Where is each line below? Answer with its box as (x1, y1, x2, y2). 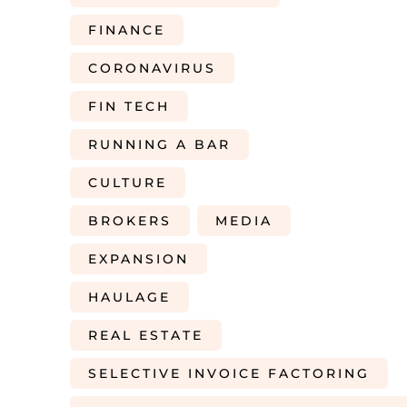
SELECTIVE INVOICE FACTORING (88, 365, 370, 382)
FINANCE (88, 22, 165, 38)
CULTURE (88, 174, 167, 191)
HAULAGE (88, 289, 171, 305)
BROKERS (88, 213, 172, 229)
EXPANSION (88, 251, 189, 267)
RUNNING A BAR (88, 136, 231, 153)
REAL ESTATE (88, 327, 203, 343)
